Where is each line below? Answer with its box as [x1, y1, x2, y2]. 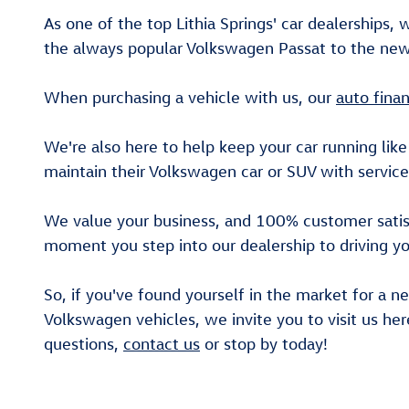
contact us [123, 333, 200, 353]
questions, [44, 333, 123, 353]
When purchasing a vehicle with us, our [44, 87, 336, 107]
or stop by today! [200, 333, 328, 353]
